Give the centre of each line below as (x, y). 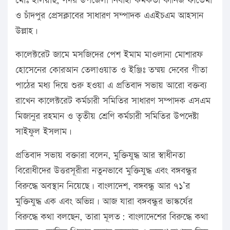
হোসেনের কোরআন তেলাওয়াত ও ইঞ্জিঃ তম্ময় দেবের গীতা (111, 70)
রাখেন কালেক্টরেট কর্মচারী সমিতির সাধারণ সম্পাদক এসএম (113, 101)
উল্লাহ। (27, 31)
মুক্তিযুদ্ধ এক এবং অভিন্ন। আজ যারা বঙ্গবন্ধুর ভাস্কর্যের (104, 201)
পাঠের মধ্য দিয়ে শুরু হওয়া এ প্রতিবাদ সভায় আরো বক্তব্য (111, 85)
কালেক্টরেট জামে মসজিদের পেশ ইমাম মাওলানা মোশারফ (109, 54)
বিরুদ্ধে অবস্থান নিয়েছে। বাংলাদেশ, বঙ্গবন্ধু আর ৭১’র (103, 186)
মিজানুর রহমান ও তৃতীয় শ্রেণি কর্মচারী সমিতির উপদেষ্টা (107, 116)
